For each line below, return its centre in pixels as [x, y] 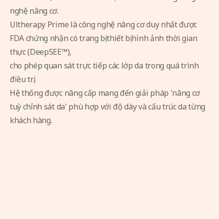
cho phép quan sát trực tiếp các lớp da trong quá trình [104, 66]
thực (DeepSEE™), [41, 52]
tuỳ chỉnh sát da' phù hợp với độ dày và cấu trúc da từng [108, 107]
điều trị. [22, 79]
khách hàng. [31, 120]
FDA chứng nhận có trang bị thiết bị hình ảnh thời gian [104, 38]
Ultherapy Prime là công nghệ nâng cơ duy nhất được [103, 24]
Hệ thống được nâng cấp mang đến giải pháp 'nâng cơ [105, 93]
